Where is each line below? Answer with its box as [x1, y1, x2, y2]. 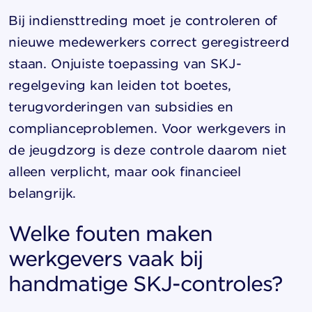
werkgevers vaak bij [8, 247, 203, 270]
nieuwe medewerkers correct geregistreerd [8, 34, 290, 49]
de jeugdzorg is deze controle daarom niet [8, 142, 287, 157]
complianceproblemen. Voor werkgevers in [8, 120, 286, 136]
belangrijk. [8, 185, 77, 201]
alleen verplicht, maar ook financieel [8, 164, 242, 179]
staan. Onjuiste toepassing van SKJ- [8, 56, 242, 71]
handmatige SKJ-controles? [8, 272, 282, 295]
